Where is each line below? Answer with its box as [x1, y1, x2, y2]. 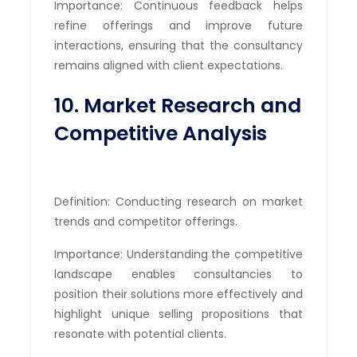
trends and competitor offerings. [54, 213, 238, 229]
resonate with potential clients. [54, 325, 227, 342]
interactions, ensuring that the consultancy [54, 37, 303, 53]
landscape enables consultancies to [54, 265, 303, 282]
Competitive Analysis [54, 119, 268, 147]
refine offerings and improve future [54, 17, 303, 33]
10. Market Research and [54, 91, 302, 120]
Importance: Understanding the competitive [54, 245, 303, 262]
